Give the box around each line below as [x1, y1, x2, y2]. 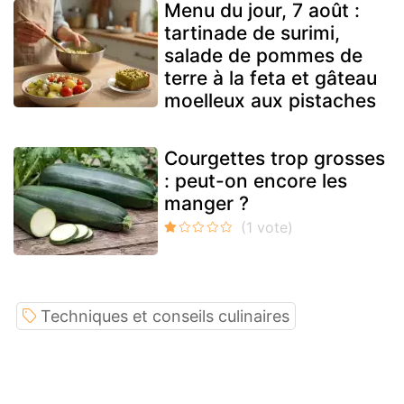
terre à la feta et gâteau [164, 67, 377, 90]
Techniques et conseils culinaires [41, 307, 289, 326]
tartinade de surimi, [164, 22, 340, 45]
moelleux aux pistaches [164, 89, 376, 113]
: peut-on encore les [164, 170, 347, 193]
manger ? [164, 192, 249, 216]
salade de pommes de [164, 44, 363, 68]
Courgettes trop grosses [164, 147, 385, 170]
